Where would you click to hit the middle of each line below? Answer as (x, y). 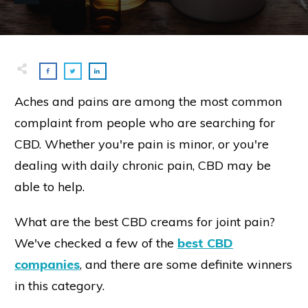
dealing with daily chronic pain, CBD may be (143, 165)
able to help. (49, 186)
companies (47, 264)
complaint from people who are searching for (145, 122)
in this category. (59, 285)
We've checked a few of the (96, 243)
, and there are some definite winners (186, 264)
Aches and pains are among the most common (148, 101)
